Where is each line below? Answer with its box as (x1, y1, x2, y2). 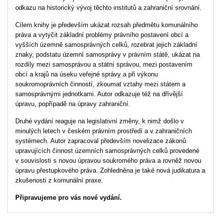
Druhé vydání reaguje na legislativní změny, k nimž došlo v (15, 117, 184, 125)
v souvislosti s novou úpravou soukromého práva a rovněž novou (15, 156, 201, 164)
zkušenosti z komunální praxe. (15, 176, 103, 184)
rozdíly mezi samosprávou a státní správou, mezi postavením (15, 60, 192, 68)
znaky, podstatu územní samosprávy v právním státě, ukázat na (15, 50, 200, 58)
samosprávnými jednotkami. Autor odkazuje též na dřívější (15, 90, 183, 98)
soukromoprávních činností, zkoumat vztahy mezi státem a (15, 80, 185, 88)
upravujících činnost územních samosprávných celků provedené (15, 147, 199, 154)
